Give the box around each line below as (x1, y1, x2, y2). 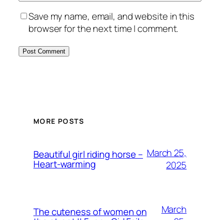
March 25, (146, 146, 187, 160)
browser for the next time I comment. (28, 22, 179, 35)
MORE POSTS (33, 116, 84, 126)
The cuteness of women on (33, 205, 147, 219)
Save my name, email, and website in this (28, 10, 194, 23)
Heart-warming (33, 158, 96, 171)
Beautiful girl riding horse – (33, 148, 143, 161)
